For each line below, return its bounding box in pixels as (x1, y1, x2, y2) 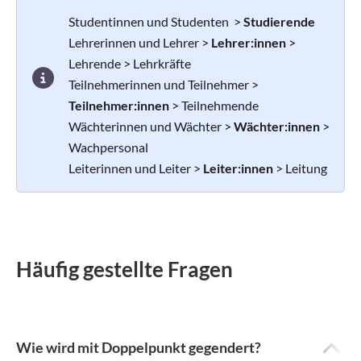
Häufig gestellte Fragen (16, 255, 233, 282)
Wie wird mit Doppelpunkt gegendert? (16, 338, 261, 356)
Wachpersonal (68, 139, 148, 155)
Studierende (243, 13, 315, 29)
